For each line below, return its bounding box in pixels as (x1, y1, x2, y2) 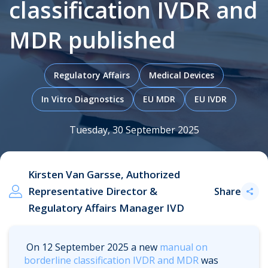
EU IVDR (194, 93, 227, 105)
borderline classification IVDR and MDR (24, 254, 199, 267)
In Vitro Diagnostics (41, 93, 124, 105)
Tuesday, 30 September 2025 (69, 123, 199, 136)
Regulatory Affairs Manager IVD (28, 201, 184, 215)
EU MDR (143, 93, 175, 105)
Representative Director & (28, 184, 157, 198)
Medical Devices (149, 69, 214, 81)
